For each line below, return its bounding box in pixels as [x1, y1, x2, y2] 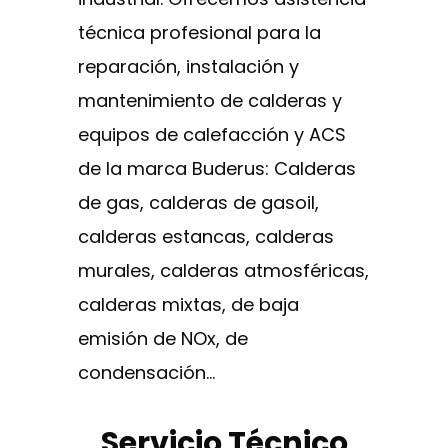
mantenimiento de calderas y [78, 88, 342, 113]
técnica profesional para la [78, 20, 321, 45]
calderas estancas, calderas [78, 224, 334, 249]
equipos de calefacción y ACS [78, 122, 346, 147]
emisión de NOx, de [78, 326, 248, 351]
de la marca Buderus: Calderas [78, 156, 356, 181]
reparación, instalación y [78, 54, 299, 79]
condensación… [78, 360, 215, 385]
